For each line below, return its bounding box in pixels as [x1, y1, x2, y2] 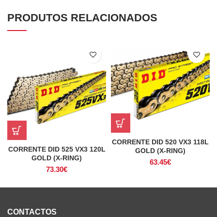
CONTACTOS [7, 208, 57, 216]
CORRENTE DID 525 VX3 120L [8, 145, 106, 153]
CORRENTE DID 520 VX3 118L [112, 138, 209, 146]
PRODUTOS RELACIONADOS [7, 12, 157, 24]
